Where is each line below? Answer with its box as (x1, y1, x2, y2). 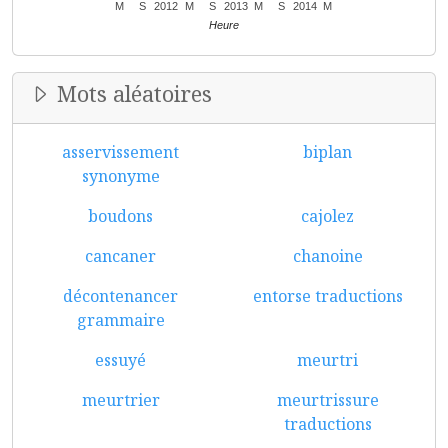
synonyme (81, 165, 160, 187)
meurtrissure (276, 389, 379, 411)
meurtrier (81, 389, 160, 411)
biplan (303, 141, 352, 163)
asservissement (62, 141, 179, 163)
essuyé (95, 349, 146, 371)
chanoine (292, 245, 363, 267)
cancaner (85, 245, 156, 267)
